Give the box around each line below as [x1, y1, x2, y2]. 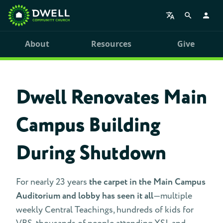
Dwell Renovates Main [16, 83, 207, 112]
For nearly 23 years [16, 176, 89, 188]
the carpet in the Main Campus [89, 176, 206, 189]
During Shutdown [16, 139, 166, 168]
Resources [91, 38, 132, 49]
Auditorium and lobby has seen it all [16, 190, 153, 203]
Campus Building [16, 111, 160, 140]
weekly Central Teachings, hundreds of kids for [16, 204, 194, 216]
